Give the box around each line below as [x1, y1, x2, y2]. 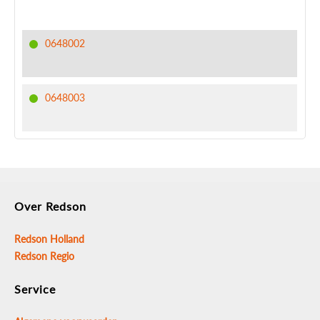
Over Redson [14, 199, 86, 213]
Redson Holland [14, 233, 84, 245]
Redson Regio [14, 250, 74, 262]
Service [14, 282, 56, 296]
